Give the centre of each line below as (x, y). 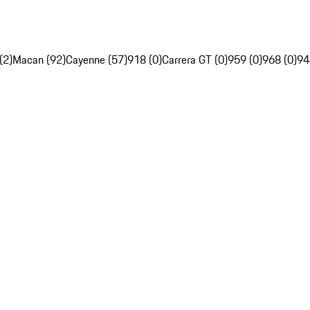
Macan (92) (39, 60)
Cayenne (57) (97, 60)
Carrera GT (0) (195, 60)
